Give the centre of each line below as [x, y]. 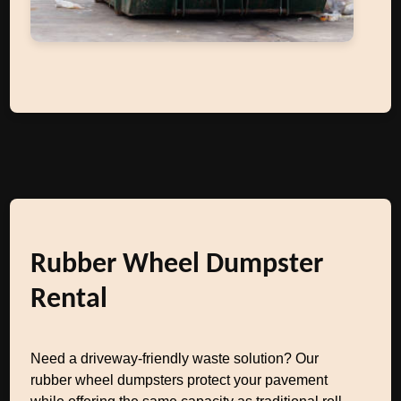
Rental [69, 300]
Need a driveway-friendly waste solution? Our [175, 358]
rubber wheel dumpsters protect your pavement [179, 380]
